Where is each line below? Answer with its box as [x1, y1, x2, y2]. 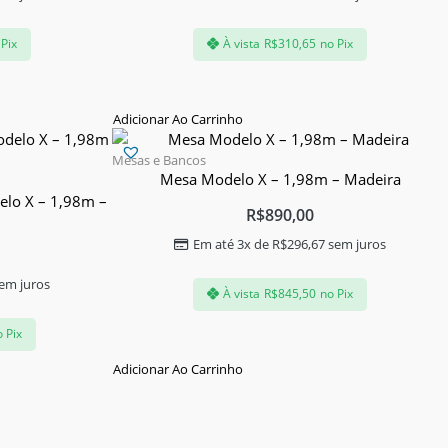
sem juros [325, 234, 386, 253]
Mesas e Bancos [112, 150, 206, 169]
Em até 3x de [193, 234, 272, 253]
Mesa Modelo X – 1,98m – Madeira [159, 168, 401, 189]
